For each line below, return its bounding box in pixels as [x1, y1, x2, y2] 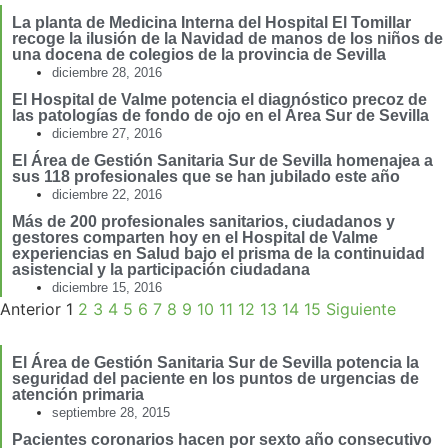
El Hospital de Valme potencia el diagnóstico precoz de [12, 91, 427, 109]
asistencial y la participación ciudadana [12, 261, 310, 279]
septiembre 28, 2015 [52, 405, 170, 421]
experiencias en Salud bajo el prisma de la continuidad [12, 245, 425, 263]
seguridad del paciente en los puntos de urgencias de [12, 370, 419, 388]
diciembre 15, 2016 [52, 280, 162, 296]
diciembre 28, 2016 [52, 65, 162, 81]
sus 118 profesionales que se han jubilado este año [12, 168, 400, 186]
